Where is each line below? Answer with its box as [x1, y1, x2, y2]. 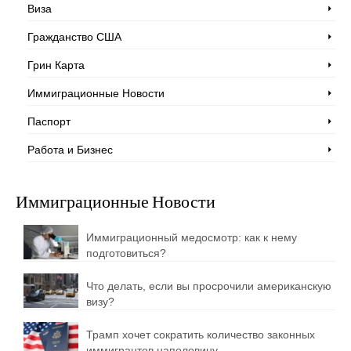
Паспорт [27, 115, 71, 128]
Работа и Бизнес [27, 143, 113, 157]
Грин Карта [27, 59, 85, 72]
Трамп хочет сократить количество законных [86, 328, 315, 342]
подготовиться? [86, 247, 166, 260]
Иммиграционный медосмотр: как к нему [86, 231, 297, 244]
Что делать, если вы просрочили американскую [86, 280, 331, 293]
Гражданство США [27, 31, 121, 44]
